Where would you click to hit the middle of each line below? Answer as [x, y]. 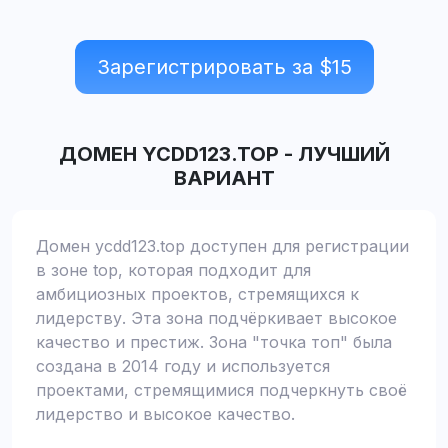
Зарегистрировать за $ [214, 67]
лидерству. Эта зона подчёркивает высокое [216, 318]
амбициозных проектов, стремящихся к [197, 294]
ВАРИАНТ [224, 178]
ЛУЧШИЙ [343, 154]
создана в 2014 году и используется [183, 366]
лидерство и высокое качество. [165, 414]
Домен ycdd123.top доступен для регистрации [222, 246]
